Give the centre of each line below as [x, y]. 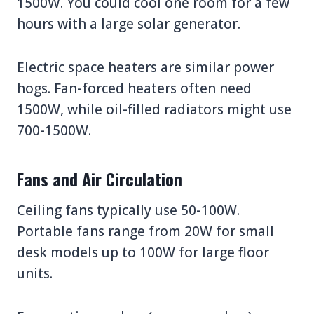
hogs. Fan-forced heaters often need [134, 88]
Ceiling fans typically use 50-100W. [128, 210]
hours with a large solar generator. [129, 23]
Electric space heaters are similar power [145, 67]
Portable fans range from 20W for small [145, 231]
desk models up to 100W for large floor [143, 252]
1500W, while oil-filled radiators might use [154, 109]
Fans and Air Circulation [100, 178]
